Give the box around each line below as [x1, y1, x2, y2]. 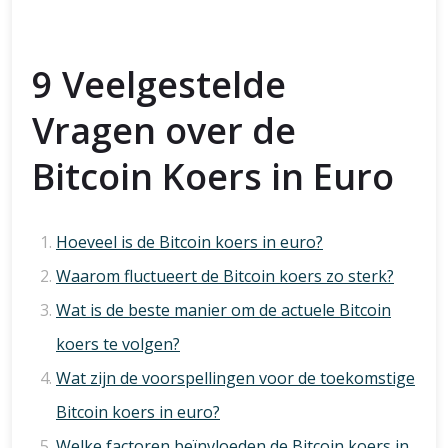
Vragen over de [32, 106, 296, 155]
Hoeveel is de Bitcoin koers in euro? [56, 231, 323, 253]
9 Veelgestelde [32, 60, 286, 109]
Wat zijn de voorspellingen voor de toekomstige [56, 367, 415, 389]
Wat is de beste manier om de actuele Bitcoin [56, 299, 391, 321]
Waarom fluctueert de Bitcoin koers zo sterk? [56, 265, 394, 287]
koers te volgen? [56, 333, 180, 355]
